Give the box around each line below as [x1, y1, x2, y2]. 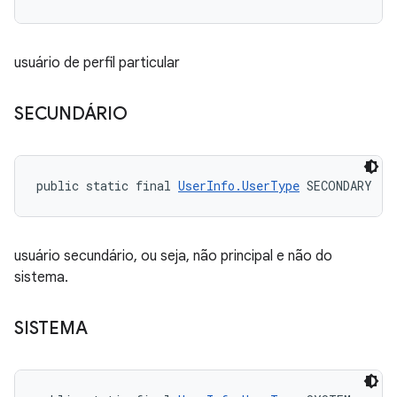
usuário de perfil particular [14, 54, 180, 72]
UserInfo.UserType [178, 177, 300, 194]
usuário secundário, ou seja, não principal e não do [14, 247, 332, 265]
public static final [36, 177, 178, 194]
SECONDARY [300, 177, 372, 194]
